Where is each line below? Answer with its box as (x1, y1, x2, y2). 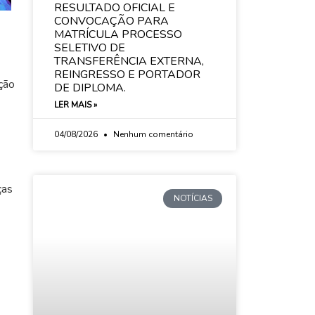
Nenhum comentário (110, 129, 193, 141)
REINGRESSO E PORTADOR (53, 67, 200, 83)
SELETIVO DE (53, 40, 125, 56)
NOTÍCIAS (173, 193, 212, 205)
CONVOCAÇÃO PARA (53, 13, 169, 30)
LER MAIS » (53, 99, 97, 111)
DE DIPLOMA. (53, 80, 126, 96)
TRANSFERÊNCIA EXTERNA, (53, 53, 204, 70)
